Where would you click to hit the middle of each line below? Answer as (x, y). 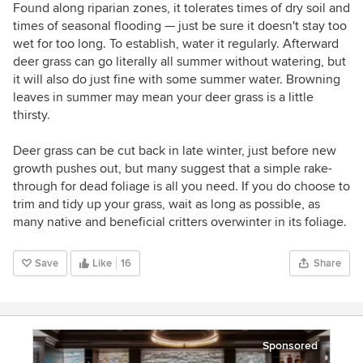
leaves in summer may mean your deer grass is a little (163, 98)
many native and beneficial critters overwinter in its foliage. (180, 222)
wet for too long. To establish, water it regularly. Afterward (176, 44)
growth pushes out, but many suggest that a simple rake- (173, 169)
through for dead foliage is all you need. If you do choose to (181, 187)
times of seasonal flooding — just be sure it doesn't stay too (180, 26)
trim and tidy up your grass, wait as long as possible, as (167, 205)
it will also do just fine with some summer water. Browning (177, 80)
